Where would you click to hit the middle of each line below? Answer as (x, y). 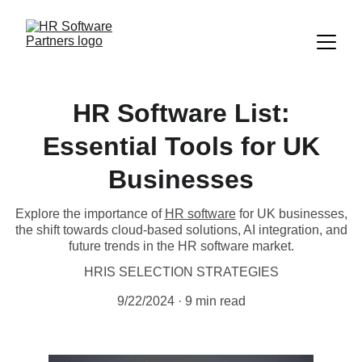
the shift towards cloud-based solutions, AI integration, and (181, 230)
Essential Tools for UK (181, 146)
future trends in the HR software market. (181, 246)
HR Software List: (181, 113)
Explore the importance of (90, 214)
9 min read (215, 301)
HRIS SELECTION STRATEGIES (181, 272)
